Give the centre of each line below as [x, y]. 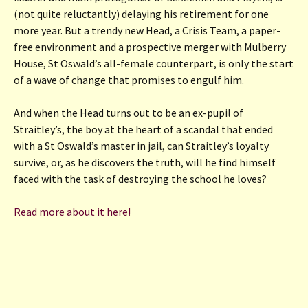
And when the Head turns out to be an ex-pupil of [129, 112]
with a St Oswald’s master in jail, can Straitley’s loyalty [141, 145]
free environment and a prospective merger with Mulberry [150, 46]
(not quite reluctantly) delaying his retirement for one [141, 13]
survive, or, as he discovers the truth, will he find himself [145, 162]
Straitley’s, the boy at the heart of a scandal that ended [143, 129]
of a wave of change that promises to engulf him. [129, 79]
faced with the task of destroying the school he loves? [140, 178]
